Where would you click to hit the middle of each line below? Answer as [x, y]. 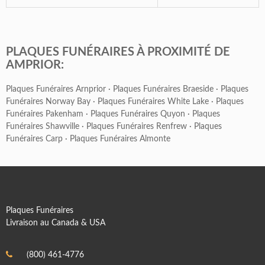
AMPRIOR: [35, 65]
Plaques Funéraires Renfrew [137, 127]
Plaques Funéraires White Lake [153, 102]
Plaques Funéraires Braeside [163, 89]
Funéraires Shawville [43, 127]
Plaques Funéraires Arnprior [56, 89]
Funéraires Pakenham [45, 114]
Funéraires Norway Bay [48, 102]
